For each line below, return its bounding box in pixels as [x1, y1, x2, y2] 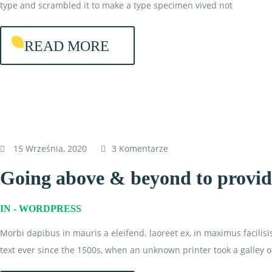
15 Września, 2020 [13, 143, 87, 154]
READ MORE [24, 38, 109, 54]
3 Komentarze [112, 143, 168, 154]
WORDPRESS [19, 203, 81, 214]
